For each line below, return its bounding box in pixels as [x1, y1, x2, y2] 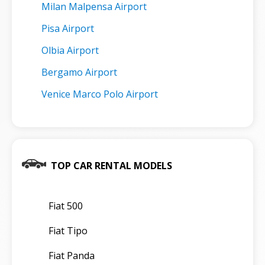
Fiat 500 [49, 199, 83, 212]
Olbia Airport [41, 43, 99, 57]
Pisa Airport [41, 21, 94, 35]
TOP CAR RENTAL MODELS [51, 159, 172, 172]
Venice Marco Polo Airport [41, 87, 158, 101]
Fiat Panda [49, 248, 95, 262]
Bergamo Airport [41, 65, 117, 79]
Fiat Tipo [49, 224, 88, 237]
